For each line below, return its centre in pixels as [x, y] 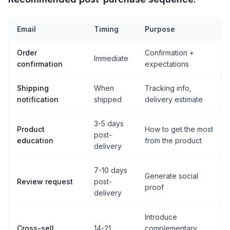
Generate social [171, 176]
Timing [106, 29]
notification [38, 100]
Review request [45, 182]
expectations [167, 64]
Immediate [111, 59]
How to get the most [179, 129]
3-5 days [109, 124]
